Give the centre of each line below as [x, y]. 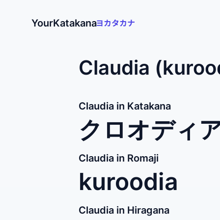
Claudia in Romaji [119, 158]
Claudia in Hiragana [124, 210]
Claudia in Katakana [125, 106]
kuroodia [128, 181]
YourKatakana [64, 23]
